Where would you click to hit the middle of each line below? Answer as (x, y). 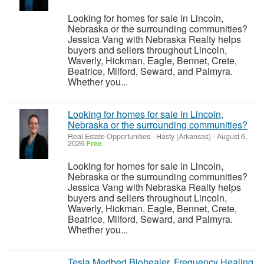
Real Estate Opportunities (109, 136)
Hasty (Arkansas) (184, 136)
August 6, (231, 136)
